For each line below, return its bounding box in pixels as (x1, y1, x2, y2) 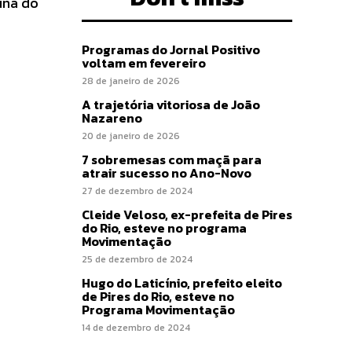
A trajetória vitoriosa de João (82, 94, 260, 114)
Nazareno (82, 108, 145, 127)
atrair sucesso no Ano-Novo (82, 163, 251, 182)
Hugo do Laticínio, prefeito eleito (82, 273, 282, 292)
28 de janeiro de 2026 (82, 73, 180, 88)
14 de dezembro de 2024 (82, 320, 190, 335)
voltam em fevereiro (82, 53, 206, 72)
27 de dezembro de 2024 (82, 183, 192, 198)
